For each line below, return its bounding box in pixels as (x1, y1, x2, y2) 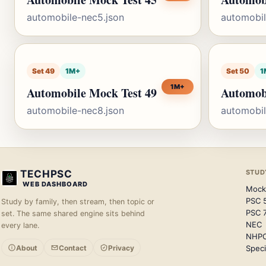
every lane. (1, 220, 39, 230)
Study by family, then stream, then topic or (1, 197, 154, 206)
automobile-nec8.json (27, 104, 124, 116)
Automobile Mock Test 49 (27, 84, 157, 102)
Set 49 (32, 66, 55, 75)
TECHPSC (20, 168, 73, 180)
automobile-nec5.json (27, 11, 124, 23)
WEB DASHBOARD (23, 180, 88, 188)
